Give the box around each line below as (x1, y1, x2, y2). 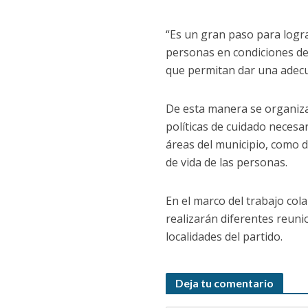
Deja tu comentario (175, 276, 274, 289)
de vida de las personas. (165, 155, 287, 170)
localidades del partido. (165, 229, 283, 244)
